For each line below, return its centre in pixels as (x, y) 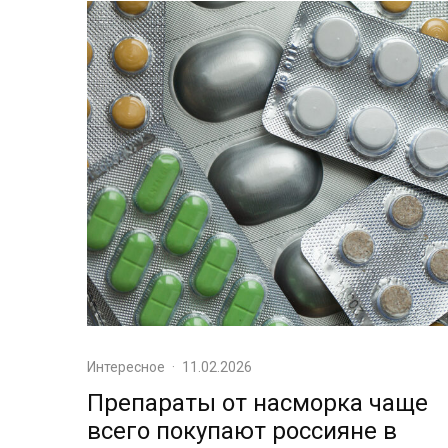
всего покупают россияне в (242, 430)
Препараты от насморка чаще (257, 402)
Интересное (126, 366)
